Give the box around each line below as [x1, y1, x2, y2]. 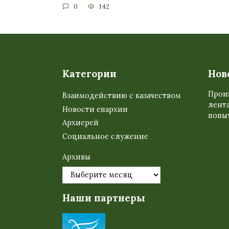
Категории [62, 67, 117, 80]
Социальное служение [62, 132, 148, 142]
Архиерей [62, 118, 99, 128]
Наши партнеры [62, 191, 145, 204]
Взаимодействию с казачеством [62, 90, 181, 100]
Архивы [62, 152, 90, 162]
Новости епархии [62, 104, 128, 114]
